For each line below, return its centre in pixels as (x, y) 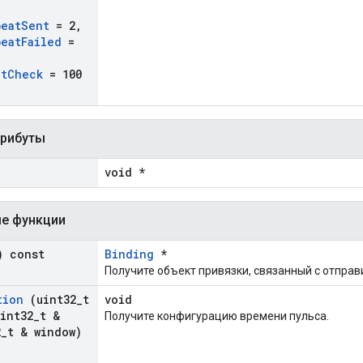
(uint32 (50, 300)
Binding (129, 254)
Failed (41, 42)
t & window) (45, 332)
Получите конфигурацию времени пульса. (217, 316)
